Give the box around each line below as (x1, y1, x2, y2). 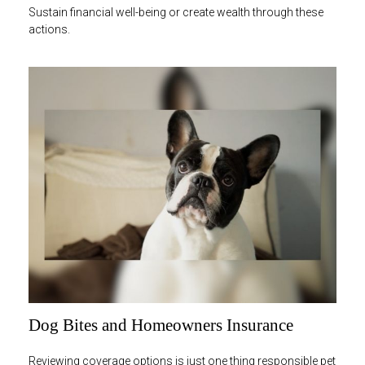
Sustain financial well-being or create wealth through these (29, 6, 323, 19)
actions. (29, 23, 70, 36)
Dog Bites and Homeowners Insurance (29, 314, 293, 335)
